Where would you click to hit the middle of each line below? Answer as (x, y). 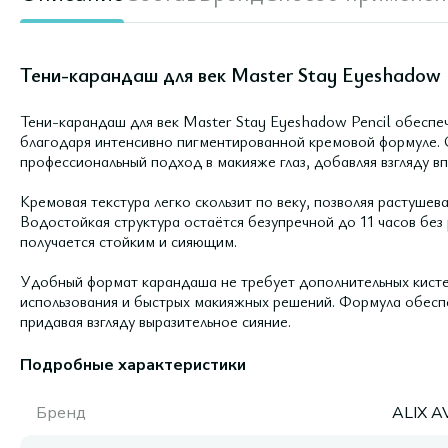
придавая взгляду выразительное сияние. (155, 321)
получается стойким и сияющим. (128, 241)
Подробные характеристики (133, 365)
